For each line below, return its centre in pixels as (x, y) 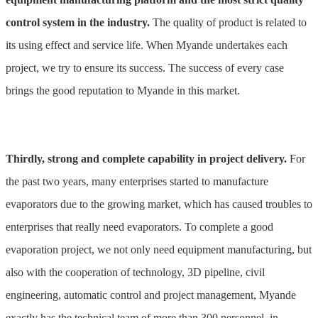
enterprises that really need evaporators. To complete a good (139, 227)
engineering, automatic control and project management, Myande (151, 295)
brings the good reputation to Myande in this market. (123, 91)
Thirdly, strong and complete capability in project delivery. (146, 159)
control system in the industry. (78, 23)
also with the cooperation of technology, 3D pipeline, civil (135, 273)
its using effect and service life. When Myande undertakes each (147, 45)
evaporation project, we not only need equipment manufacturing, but (159, 250)
